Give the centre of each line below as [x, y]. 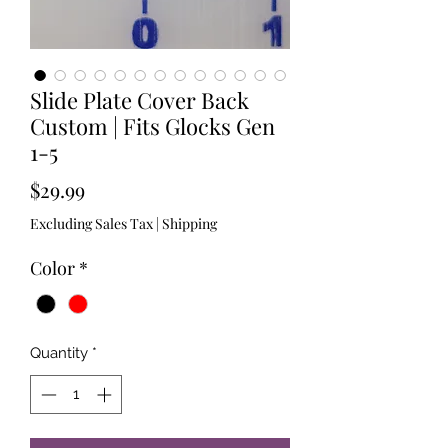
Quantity [59, 353]
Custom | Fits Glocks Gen [152, 126]
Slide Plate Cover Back [139, 100]
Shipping [189, 224]
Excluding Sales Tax [91, 224]
